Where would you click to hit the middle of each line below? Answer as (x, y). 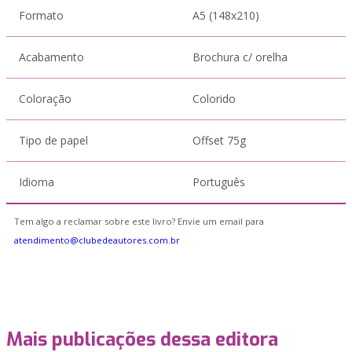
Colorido (214, 99)
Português (219, 182)
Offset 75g (219, 140)
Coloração (45, 99)
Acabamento (51, 57)
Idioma (37, 182)
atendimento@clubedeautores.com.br (97, 240)
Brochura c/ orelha (240, 57)
